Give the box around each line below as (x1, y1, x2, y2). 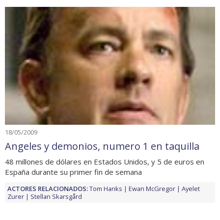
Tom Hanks (89, 184, 122, 193)
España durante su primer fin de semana (5, 166, 142, 177)
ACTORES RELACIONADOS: (7, 184, 88, 193)
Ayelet (182, 184, 200, 193)
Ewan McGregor (129, 184, 175, 193)
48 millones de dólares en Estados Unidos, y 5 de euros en (5, 156, 204, 166)
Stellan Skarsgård (30, 192, 82, 201)
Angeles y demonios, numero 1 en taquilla (5, 139, 199, 153)
